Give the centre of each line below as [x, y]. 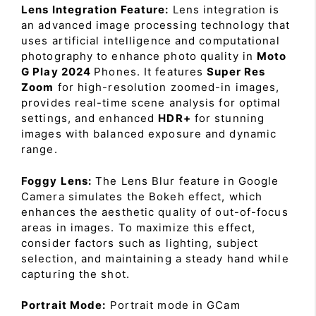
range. [39, 149]
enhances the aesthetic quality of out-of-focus [155, 212]
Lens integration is [224, 10]
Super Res [236, 72]
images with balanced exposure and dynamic [149, 134]
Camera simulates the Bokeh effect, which [142, 196]
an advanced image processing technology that [156, 25]
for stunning [228, 118]
